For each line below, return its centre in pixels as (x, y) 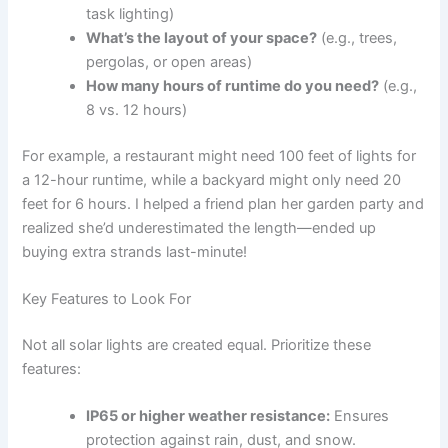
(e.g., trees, (357, 38)
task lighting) (130, 14)
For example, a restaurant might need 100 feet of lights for (219, 155)
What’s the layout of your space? (202, 38)
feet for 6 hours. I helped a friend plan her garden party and (223, 203)
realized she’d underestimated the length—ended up (199, 227)
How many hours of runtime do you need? (233, 86)
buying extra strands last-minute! (135, 251)
